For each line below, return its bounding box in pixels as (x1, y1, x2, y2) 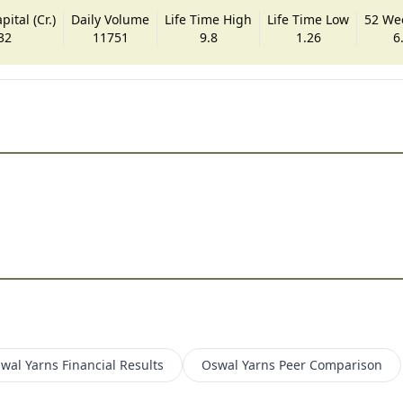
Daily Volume (71, 10, 150, 28)
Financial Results (61, 355, 164, 373)
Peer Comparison (278, 355, 382, 373)
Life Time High (165, 10, 253, 28)
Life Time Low (267, 10, 350, 28)
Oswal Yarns (201, 355, 275, 373)
